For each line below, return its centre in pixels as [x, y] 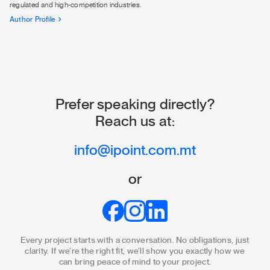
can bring [78, 262]
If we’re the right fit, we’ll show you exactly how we [148, 251]
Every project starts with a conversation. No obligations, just [135, 240]
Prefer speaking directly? [135, 105]
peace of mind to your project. [154, 262]
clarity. [38, 251]
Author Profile [33, 19]
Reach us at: [135, 121]
